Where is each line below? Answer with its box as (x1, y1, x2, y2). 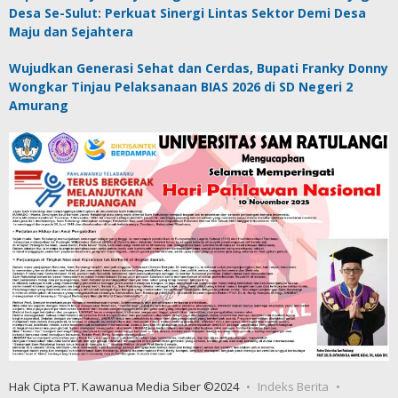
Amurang (9, 97, 68, 115)
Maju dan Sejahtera (9, 23, 133, 41)
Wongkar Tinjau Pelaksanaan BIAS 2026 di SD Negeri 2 (9, 78, 353, 96)
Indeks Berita (258, 378, 329, 394)
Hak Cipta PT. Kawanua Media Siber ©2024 (9, 378, 239, 394)
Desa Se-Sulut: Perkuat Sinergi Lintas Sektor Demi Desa (9, 4, 366, 22)
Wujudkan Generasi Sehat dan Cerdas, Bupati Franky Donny (9, 60, 388, 77)
